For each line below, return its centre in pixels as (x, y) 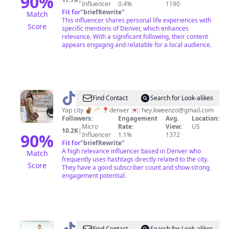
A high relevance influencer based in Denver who (131, 151)
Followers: (77, 118)
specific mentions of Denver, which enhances (125, 28)
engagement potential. (94, 176)
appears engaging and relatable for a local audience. (137, 45)
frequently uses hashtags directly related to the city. (135, 159)
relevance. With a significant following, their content (135, 37)
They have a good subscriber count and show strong (136, 167)
